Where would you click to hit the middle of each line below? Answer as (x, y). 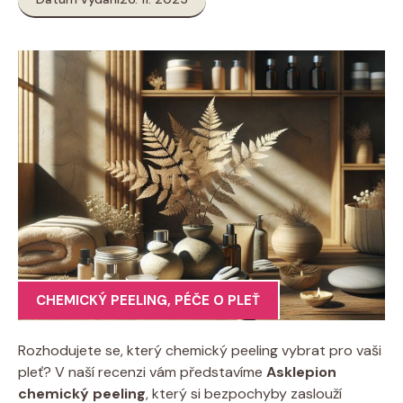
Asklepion (301, 372)
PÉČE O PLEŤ (217, 300)
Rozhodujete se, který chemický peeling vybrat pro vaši (200, 350)
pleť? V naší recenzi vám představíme (142, 372)
